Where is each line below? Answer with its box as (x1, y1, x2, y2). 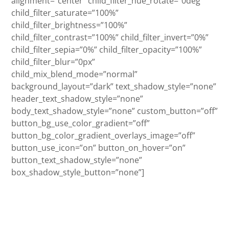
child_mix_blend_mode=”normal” (11, 68, 138, 80)
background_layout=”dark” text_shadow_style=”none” (11, 80, 216, 92)
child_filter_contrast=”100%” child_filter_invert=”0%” (11, 31, 209, 43)
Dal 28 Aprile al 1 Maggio (35, 190, 194, 209)
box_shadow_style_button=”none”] (11, 166, 144, 178)
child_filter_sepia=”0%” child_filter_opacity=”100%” (11, 43, 202, 55)
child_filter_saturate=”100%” (11, 7, 119, 18)
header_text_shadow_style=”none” (11, 93, 143, 104)
